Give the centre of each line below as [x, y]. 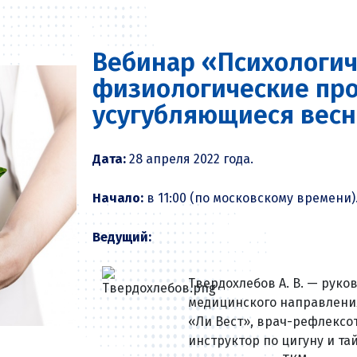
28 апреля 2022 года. [191, 159]
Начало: [120, 198]
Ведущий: [124, 237]
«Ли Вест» [219, 322]
